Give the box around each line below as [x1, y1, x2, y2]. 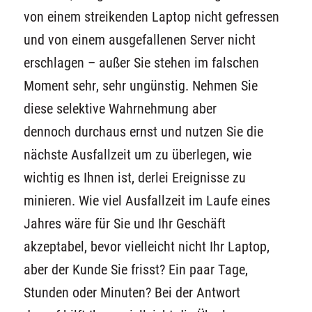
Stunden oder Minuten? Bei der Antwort [23, 284, 240, 301]
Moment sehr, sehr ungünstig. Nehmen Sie [23, 77, 258, 94]
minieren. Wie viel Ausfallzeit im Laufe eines [23, 192, 270, 209]
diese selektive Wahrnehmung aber [23, 100, 217, 117]
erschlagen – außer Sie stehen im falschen [23, 54, 259, 71]
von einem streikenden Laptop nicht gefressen [23, 8, 279, 25]
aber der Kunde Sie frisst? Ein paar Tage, [23, 261, 248, 278]
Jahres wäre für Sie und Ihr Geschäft [23, 215, 226, 232]
